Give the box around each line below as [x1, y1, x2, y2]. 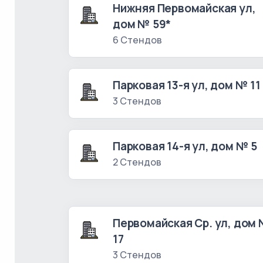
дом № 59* [113, 16, 171, 32]
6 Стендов [113, 33, 162, 46]
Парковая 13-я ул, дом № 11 [113, 77, 261, 93]
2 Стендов [113, 156, 161, 168]
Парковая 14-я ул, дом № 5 [113, 139, 258, 154]
